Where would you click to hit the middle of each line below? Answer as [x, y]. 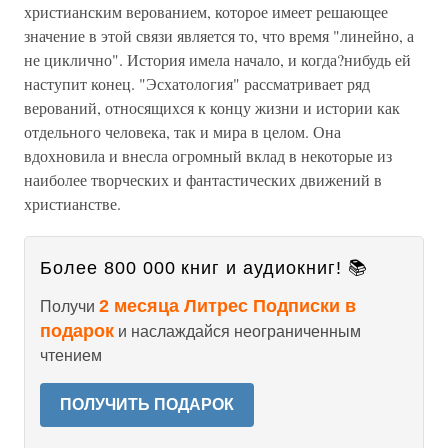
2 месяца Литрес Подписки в [227, 306]
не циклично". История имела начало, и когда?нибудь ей [217, 59]
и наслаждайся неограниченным [237, 331]
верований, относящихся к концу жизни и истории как [212, 107]
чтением [71, 355]
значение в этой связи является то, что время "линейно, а [219, 35]
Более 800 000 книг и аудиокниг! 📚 [204, 268]
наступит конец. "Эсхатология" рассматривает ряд [197, 83]
